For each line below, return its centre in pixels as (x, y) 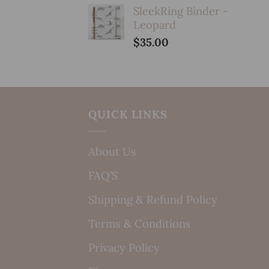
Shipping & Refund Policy (153, 200)
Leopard (155, 25)
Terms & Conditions (140, 224)
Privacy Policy (124, 248)
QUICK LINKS (128, 114)
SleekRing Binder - (181, 11)
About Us (112, 152)
